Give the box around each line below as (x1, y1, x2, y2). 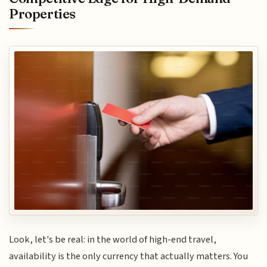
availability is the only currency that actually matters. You (9, 249, 249, 264)
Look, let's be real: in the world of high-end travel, (9, 232, 217, 247)
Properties (9, 5, 76, 23)
